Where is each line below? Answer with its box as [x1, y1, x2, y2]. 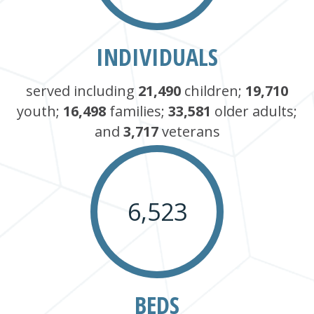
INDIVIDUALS [96, 40, 218, 73]
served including [26, 81, 138, 100]
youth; [17, 101, 63, 121]
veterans [161, 121, 220, 141]
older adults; [214, 101, 297, 121]
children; [184, 81, 245, 100]
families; [109, 101, 168, 121]
